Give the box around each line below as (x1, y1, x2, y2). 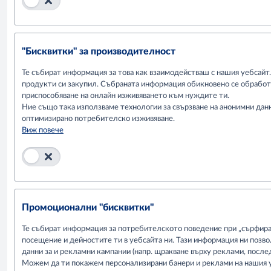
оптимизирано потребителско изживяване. (22, 114, 175, 123)
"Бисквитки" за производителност (22, 46, 175, 56)
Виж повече (22, 126, 64, 134)
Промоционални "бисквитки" (22, 202, 154, 212)
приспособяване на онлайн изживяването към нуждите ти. (22, 91, 229, 100)
